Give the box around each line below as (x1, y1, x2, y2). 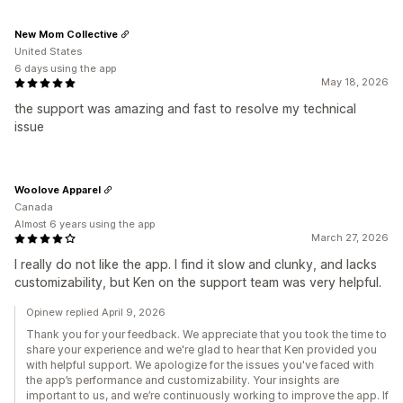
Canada (14, 201, 53, 214)
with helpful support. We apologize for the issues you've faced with (26, 358, 374, 372)
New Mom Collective (14, 27, 118, 40)
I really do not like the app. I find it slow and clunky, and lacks (14, 256, 377, 273)
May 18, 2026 (321, 76, 389, 89)
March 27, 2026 (311, 231, 389, 245)
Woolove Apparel (14, 183, 101, 196)
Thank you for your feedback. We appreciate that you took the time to (26, 327, 387, 342)
